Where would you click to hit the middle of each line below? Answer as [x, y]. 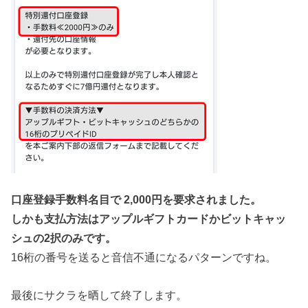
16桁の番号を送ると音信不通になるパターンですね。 [144, 257]
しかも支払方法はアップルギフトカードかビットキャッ [149, 219]
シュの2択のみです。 [64, 238]
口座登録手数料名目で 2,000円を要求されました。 [136, 200]
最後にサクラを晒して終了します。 [99, 295]
